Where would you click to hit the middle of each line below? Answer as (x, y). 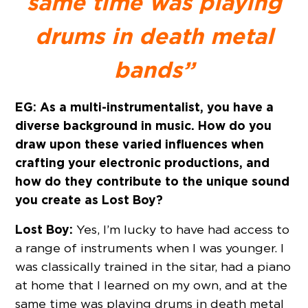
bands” (154, 70)
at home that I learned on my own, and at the (152, 285)
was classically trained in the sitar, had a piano (153, 267)
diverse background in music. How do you (144, 126)
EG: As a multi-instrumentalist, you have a (145, 107)
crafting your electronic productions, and (143, 163)
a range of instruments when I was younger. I (150, 248)
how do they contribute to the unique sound (153, 181)
